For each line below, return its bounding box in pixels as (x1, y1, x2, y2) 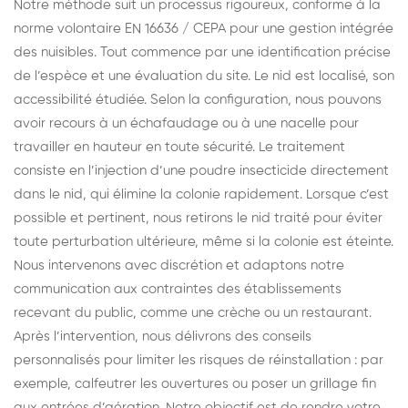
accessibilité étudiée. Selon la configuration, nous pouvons (14, 92, 382, 107)
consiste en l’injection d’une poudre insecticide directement (14, 163, 389, 178)
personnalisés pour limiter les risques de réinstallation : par (14, 352, 383, 367)
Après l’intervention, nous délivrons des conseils (14, 329, 311, 343)
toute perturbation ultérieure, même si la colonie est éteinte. (14, 234, 393, 249)
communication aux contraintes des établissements (14, 281, 342, 296)
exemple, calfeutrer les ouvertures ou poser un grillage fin (14, 376, 376, 391)
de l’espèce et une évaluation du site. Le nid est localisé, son (14, 68, 394, 83)
